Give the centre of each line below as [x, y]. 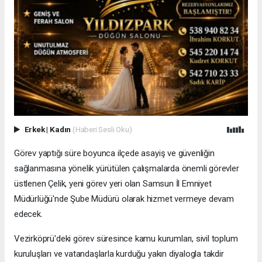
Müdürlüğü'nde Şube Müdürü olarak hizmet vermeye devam [124, 199]
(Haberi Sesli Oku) [102, 130]
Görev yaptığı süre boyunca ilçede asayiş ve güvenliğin [114, 154]
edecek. [28, 214]
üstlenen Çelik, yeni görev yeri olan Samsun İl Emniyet [113, 184]
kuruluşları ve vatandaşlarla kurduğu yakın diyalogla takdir [119, 254]
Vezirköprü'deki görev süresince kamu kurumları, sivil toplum [126, 239]
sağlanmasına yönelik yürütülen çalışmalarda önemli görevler [127, 169]
